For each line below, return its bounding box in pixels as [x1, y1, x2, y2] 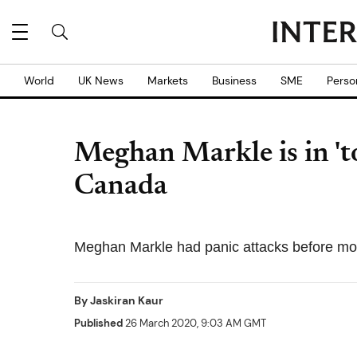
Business [212, 73, 257, 88]
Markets [147, 73, 188, 88]
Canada [74, 173, 167, 202]
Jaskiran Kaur [90, 293, 163, 308]
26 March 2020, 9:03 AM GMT [123, 316, 266, 330]
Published [74, 316, 123, 330]
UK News [78, 73, 124, 88]
